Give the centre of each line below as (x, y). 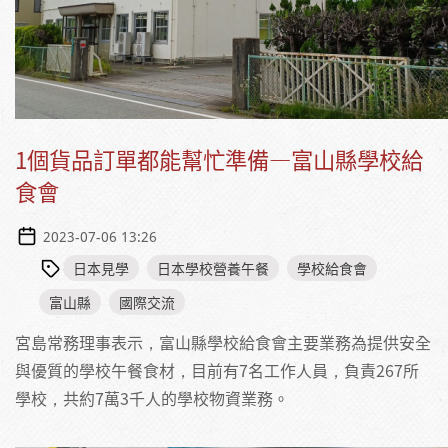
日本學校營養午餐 (213, 267)
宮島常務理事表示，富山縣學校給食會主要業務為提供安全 (223, 341)
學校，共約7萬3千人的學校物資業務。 (152, 397)
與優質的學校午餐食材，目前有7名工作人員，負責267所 (217, 369)
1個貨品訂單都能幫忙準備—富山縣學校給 (219, 159)
